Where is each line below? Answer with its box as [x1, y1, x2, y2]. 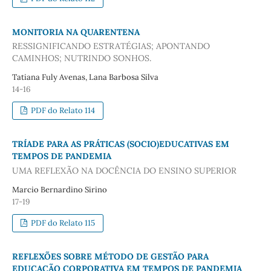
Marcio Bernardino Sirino [11, 184, 107, 195]
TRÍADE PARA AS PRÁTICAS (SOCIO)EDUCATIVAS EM [11, 139, 229, 150]
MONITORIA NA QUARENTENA [11, 26, 140, 38]
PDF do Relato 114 [29, 105, 96, 116]
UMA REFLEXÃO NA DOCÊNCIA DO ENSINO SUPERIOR [11, 165, 237, 176]
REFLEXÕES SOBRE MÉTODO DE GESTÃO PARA [11, 250, 209, 262]
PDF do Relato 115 [29, 217, 96, 228]
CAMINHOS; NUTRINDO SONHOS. [11, 53, 151, 64]
